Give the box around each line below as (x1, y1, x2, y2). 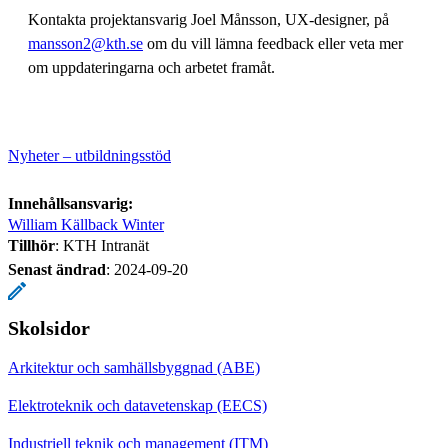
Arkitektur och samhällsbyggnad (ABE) (8, 358, 260, 376)
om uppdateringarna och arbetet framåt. (28, 58, 275, 76)
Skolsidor (8, 316, 90, 339)
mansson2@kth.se (28, 34, 143, 52)
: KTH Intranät (55, 236, 149, 254)
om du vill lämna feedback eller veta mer (143, 34, 403, 52)
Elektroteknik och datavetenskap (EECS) (8, 396, 267, 414)
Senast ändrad (8, 260, 106, 278)
